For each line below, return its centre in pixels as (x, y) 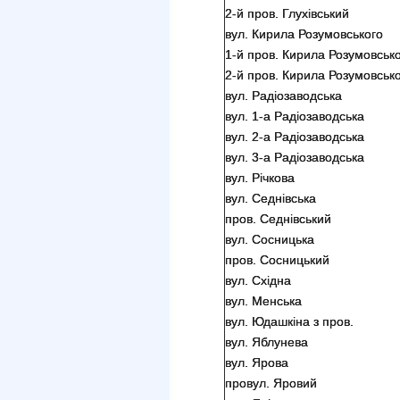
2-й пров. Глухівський (287, 13)
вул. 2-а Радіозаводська (295, 137)
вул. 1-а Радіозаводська (295, 116)
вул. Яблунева (267, 342)
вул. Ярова (257, 362)
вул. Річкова (260, 178)
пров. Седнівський (278, 219)
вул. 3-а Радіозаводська (295, 157)
